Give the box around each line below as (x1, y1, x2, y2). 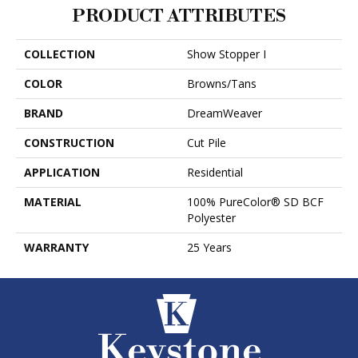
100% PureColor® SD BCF (187, 193, 324, 209)
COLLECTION (24, 46, 95, 62)
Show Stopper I (187, 46, 266, 62)
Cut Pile (187, 134, 226, 150)
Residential (187, 164, 243, 180)
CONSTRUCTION (24, 134, 114, 150)
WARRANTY (24, 239, 89, 255)
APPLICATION (24, 164, 100, 180)
